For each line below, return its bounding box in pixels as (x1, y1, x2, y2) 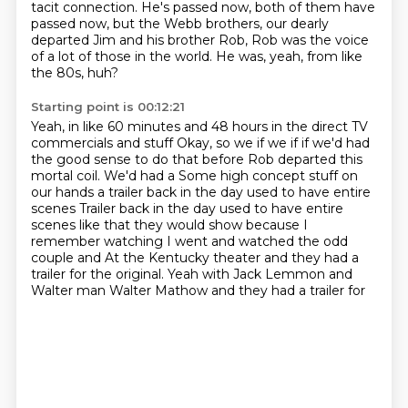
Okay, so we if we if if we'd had (176, 135, 370, 151)
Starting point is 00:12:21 (30, 99, 185, 114)
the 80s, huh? (30, 65, 118, 81)
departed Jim (30, 32, 119, 48)
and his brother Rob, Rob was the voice (118, 32, 369, 48)
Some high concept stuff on (178, 168, 358, 184)
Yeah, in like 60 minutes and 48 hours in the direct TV (30, 118, 368, 135)
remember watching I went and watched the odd (30, 233, 348, 250)
